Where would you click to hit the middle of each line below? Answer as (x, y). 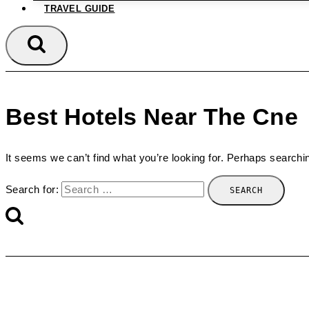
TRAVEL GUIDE (80, 9)
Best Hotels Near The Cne (152, 117)
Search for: (32, 189)
